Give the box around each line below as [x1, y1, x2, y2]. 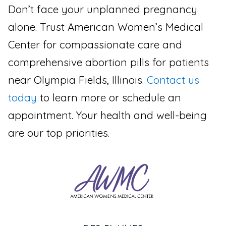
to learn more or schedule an [37, 90, 181, 104]
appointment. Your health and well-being [8, 108, 207, 122]
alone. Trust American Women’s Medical [8, 20, 203, 33]
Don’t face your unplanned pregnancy [8, 2, 197, 16]
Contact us [147, 73, 199, 86]
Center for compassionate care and [8, 37, 182, 51]
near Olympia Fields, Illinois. [8, 73, 147, 86]
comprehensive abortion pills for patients [8, 55, 209, 69]
